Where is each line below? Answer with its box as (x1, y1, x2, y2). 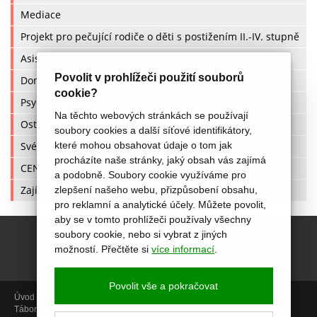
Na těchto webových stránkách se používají (54, 110, 249, 121)
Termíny (117, 292, 147, 302)
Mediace (21, 8, 61, 21)
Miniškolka (178, 292, 219, 302)
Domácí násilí (21, 74, 84, 87)
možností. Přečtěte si (54, 243, 152, 255)
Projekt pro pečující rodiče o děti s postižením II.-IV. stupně (21, 30, 299, 43)
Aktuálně (76, 292, 110, 302)
